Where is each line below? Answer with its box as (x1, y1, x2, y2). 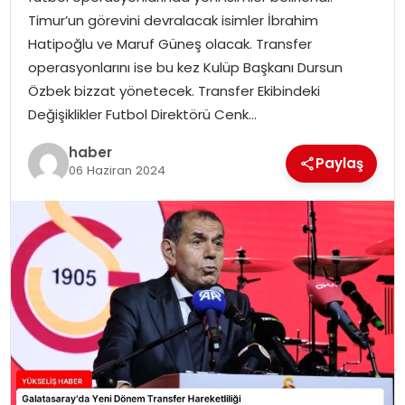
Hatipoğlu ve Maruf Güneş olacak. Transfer (27, 33, 312, 53)
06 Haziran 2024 (68, 162, 165, 180)
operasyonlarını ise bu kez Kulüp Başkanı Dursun (27, 57, 343, 77)
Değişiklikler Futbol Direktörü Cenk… (27, 104, 257, 124)
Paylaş (316, 153, 364, 173)
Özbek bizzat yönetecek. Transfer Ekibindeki (27, 80, 320, 100)
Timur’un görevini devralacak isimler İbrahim (27, 10, 318, 30)
